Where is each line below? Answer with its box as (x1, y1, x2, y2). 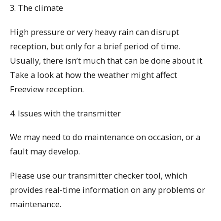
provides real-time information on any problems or (10, 184, 205, 195)
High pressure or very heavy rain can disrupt (10, 26, 179, 37)
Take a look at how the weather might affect (10, 69, 177, 80)
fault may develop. (10, 146, 80, 157)
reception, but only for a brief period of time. (10, 40, 180, 52)
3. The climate (10, 2, 63, 14)
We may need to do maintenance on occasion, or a (10, 131, 200, 143)
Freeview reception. (10, 83, 84, 95)
